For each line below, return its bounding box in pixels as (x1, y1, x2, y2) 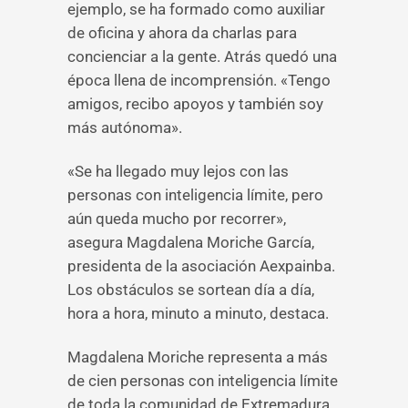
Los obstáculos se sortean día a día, (67, 280, 314, 299)
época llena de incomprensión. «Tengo (67, 71, 331, 89)
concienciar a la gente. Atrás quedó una (67, 47, 337, 66)
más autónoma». (67, 118, 182, 137)
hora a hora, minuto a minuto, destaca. (67, 304, 329, 322)
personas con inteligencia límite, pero (67, 186, 323, 204)
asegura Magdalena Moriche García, (67, 233, 314, 251)
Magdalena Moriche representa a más (67, 348, 328, 366)
